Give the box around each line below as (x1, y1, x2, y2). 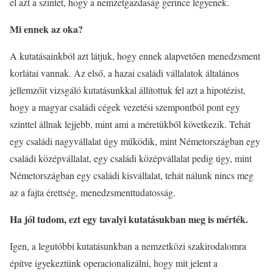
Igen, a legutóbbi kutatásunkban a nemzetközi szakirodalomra (10, 239, 246, 252)
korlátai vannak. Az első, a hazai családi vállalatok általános (10, 66, 239, 79)
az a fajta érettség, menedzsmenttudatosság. (10, 186, 175, 199)
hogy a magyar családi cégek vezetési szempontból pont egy (10, 101, 240, 113)
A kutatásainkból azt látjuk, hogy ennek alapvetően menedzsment (10, 49, 260, 62)
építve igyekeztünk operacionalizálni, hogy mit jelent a (10, 257, 218, 269)
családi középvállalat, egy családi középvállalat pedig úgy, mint (10, 152, 252, 165)
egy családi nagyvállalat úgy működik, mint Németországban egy (10, 135, 260, 147)
